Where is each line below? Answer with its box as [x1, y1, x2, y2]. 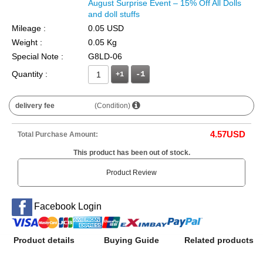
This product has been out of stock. [73, 148, 190, 157]
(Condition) [95, 101, 133, 110]
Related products [184, 235, 254, 245]
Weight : [12, 37, 42, 47]
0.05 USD [88, 23, 124, 33]
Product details [13, 235, 75, 245]
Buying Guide [103, 235, 159, 245]
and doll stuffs [88, 9, 140, 19]
